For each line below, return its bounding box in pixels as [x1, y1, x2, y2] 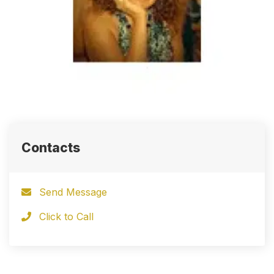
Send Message [39, 185, 107, 198]
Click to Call [39, 210, 94, 223]
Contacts [21, 139, 80, 155]
